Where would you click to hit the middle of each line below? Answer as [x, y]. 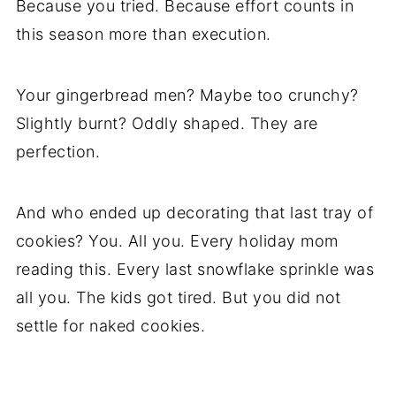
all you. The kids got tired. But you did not [178, 298]
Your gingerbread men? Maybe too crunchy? [187, 95]
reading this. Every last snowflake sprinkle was [195, 270]
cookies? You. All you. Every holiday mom [177, 241]
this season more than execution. [143, 34]
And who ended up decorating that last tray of [194, 213]
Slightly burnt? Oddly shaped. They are [167, 124]
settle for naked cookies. [110, 326]
